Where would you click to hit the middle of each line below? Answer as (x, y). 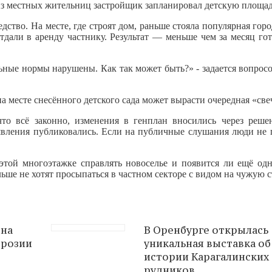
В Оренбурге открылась (206, 230)
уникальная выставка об (207, 243)
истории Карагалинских (206, 257)
